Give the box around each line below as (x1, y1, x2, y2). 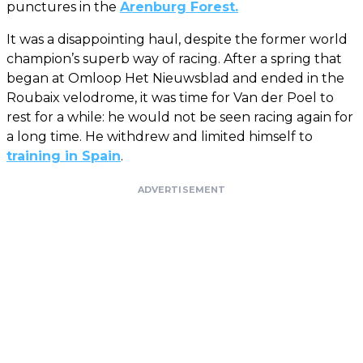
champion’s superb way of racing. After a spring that (6, 51, 342, 67)
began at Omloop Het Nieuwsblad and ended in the (6, 70, 344, 87)
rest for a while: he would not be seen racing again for (6, 109, 353, 126)
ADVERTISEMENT (137, 184, 226, 196)
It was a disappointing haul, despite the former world (6, 32, 348, 48)
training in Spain (6, 148, 121, 164)
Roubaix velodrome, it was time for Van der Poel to (6, 90, 334, 106)
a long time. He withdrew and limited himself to (6, 129, 313, 145)
